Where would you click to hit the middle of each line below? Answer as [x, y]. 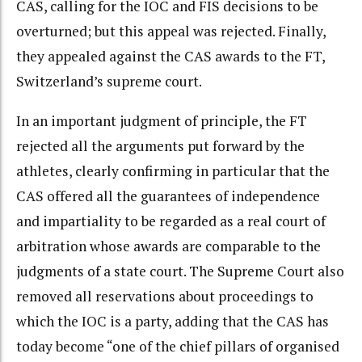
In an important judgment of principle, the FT [162, 120]
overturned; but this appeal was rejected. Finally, [171, 32]
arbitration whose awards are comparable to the [168, 246]
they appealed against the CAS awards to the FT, [170, 57]
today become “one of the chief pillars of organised [178, 346]
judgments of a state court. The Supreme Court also [180, 271]
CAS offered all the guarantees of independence [168, 196]
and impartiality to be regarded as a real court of [171, 221]
